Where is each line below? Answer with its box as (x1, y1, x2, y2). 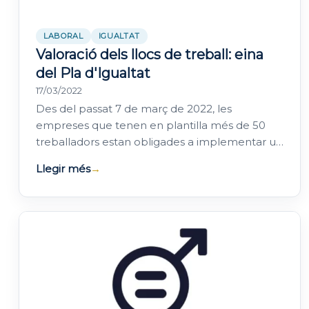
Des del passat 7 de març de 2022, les (36, 101, 232, 115)
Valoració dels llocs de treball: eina (36, 46, 263, 63)
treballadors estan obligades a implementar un (36, 134, 283, 148)
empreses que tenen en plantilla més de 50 (36, 118, 266, 132)
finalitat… (36, 168, 82, 181)
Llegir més (36, 161, 90, 175)
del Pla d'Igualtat (36, 64, 150, 81)
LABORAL (43, 30, 83, 41)
